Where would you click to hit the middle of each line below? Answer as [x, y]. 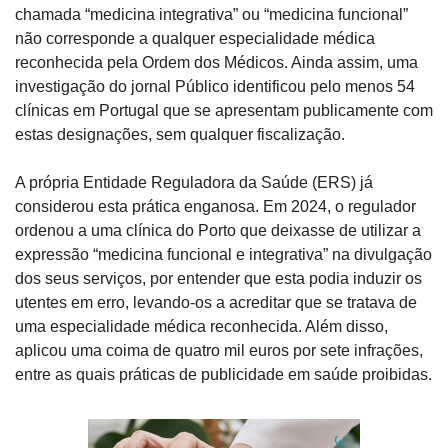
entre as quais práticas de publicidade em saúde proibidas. [223, 375]
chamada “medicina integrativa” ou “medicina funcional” [211, 15]
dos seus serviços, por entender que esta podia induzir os [218, 279]
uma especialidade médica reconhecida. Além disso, [201, 327]
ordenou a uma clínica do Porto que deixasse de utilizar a [218, 231]
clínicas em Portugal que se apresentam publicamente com [224, 111]
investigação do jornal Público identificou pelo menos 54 [215, 87]
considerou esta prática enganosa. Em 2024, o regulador [215, 207]
